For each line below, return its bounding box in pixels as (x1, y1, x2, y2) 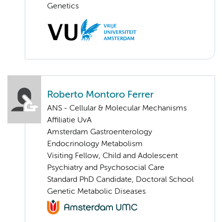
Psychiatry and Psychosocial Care (47, 164, 165, 172)
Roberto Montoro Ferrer (47, 90, 154, 100)
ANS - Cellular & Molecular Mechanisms (47, 105, 187, 113)
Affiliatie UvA (47, 116, 92, 125)
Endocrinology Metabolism (47, 140, 143, 149)
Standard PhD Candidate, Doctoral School (47, 176, 194, 184)
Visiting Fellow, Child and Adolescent (47, 152, 178, 161)
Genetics (47, 2, 79, 11)
